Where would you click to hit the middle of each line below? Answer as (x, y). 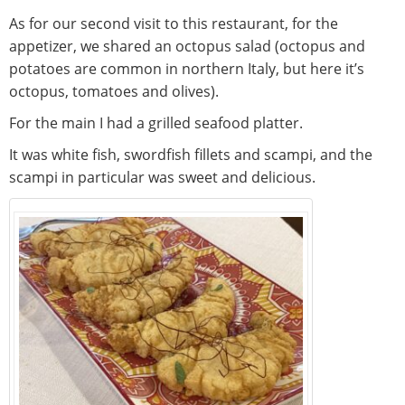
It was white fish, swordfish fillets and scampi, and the (191, 155)
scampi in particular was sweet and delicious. (162, 178)
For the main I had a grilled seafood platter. (156, 123)
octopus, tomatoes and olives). (114, 92)
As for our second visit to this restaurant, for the (174, 24)
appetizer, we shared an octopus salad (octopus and (187, 47)
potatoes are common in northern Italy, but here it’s (187, 69)
